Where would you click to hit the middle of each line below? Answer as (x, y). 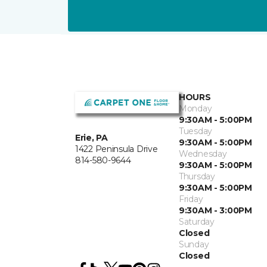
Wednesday (203, 154)
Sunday (194, 244)
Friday (191, 199)
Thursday (197, 176)
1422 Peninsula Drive (117, 149)
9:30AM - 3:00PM (215, 210)
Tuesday (196, 131)
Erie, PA (91, 137)
